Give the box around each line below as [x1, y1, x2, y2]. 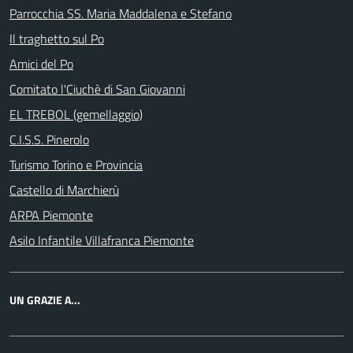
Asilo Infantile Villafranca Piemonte [9, 231, 194, 250]
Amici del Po [9, 54, 73, 73]
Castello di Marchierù [9, 180, 119, 199]
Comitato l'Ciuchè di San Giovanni [9, 80, 185, 98]
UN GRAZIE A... [9, 292, 80, 308]
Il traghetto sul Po [9, 29, 104, 48]
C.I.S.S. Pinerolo [9, 130, 89, 149]
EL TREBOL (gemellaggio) [9, 105, 143, 124]
